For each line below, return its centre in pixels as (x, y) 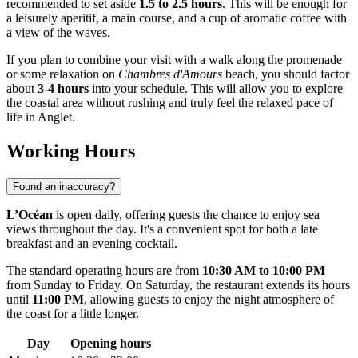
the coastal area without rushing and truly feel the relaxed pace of (170, 103)
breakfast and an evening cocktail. (92, 244)
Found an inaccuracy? (64, 187)
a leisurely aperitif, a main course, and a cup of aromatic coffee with (177, 18)
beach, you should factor (286, 74)
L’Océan (30, 215)
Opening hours (111, 344)
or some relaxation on (62, 74)
